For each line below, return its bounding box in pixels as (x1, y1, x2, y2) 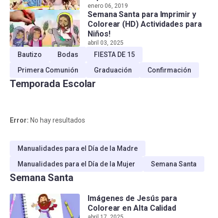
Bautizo (18, 51, 42, 59)
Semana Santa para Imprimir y (88, 10, 196, 19)
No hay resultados (29, 116, 85, 125)
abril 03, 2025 (88, 39, 124, 47)
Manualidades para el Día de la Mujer (18, 160, 135, 168)
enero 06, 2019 (88, 2, 128, 10)
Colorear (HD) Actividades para (88, 19, 202, 29)
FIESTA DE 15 (94, 51, 135, 59)
